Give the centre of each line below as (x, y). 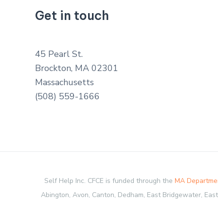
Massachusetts (64, 82)
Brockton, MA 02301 (77, 68)
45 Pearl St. (59, 54)
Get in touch (72, 15)
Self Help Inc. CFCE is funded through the (109, 181)
